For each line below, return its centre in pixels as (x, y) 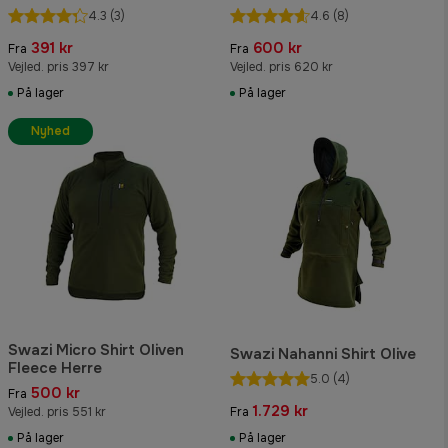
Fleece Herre (55, 368)
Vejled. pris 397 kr (58, 66)
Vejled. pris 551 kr (57, 412)
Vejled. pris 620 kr (281, 66)
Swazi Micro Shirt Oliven (96, 350)
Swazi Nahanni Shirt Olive (323, 354)
